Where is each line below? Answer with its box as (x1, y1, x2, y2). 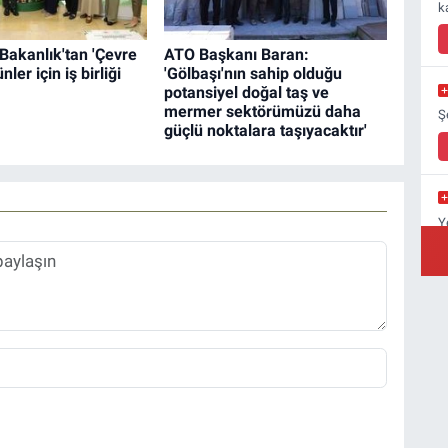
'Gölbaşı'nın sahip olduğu (163, 63, 342, 83)
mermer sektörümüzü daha (163, 101, 361, 121)
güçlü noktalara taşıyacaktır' (163, 120, 367, 140)
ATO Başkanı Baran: (163, 44, 309, 64)
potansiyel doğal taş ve (163, 82, 329, 102)
